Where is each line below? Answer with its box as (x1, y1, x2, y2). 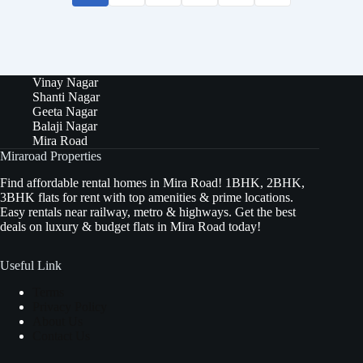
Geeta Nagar (32, 105, 97, 119)
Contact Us (32, 328, 90, 343)
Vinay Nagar (32, 75, 98, 90)
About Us (32, 314, 83, 328)
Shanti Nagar (32, 90, 100, 105)
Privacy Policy (32, 299, 107, 314)
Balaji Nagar (32, 119, 97, 134)
